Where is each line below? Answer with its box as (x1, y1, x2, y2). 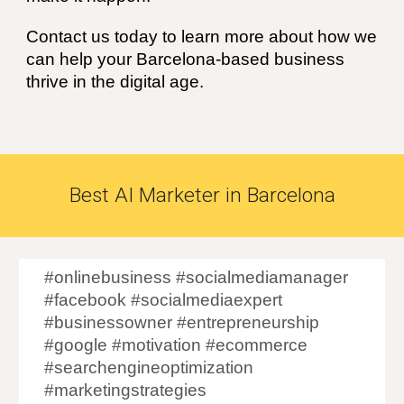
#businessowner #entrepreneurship (44, 313, 320, 332)
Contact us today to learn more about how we (26, 27, 378, 46)
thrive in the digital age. (26, 72, 205, 91)
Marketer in (133, 183, 247, 207)
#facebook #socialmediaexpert (44, 290, 283, 309)
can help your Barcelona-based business (26, 50, 345, 69)
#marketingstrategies (44, 381, 207, 399)
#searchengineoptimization (44, 358, 254, 377)
